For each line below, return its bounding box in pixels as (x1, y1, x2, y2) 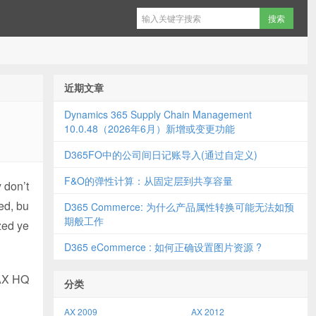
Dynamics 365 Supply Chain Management (64, 107, 252, 121)
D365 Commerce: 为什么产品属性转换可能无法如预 (64, 200, 294, 214)
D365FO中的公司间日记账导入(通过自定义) (64, 147, 257, 162)
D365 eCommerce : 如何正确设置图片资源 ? (64, 240, 262, 254)
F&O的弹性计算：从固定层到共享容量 (64, 174, 233, 188)
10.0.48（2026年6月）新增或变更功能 (64, 121, 235, 135)
